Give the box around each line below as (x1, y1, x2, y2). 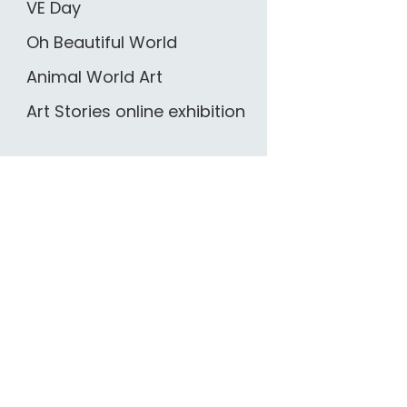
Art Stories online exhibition (25, 99, 245, 123)
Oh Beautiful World (25, 30, 177, 54)
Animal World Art (25, 65, 163, 88)
